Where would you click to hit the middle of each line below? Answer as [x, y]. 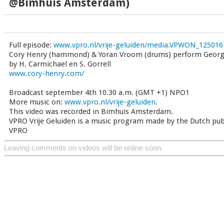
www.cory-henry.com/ [46, 73]
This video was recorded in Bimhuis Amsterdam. [91, 111]
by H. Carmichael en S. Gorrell [60, 64]
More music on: [37, 102]
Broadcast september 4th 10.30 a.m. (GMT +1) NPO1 [99, 92]
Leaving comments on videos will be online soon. [83, 148]
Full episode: [31, 45]
